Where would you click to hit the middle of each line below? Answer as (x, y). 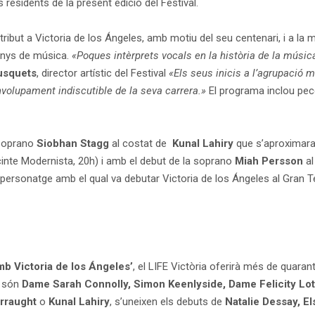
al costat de (141, 143)
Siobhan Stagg (73, 143)
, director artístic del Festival (103, 73)
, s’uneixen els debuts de (167, 301)
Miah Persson (269, 161)
